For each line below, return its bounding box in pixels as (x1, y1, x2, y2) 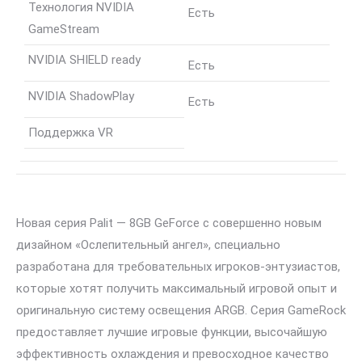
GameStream (28, 22, 99, 37)
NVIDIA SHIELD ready (28, 53, 141, 68)
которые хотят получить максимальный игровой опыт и (16, 281, 337, 297)
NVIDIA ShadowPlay (28, 89, 134, 104)
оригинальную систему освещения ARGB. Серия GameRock (16, 303, 346, 318)
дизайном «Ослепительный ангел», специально (16, 238, 280, 253)
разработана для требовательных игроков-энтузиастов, (16, 259, 340, 275)
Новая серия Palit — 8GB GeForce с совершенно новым (16, 216, 322, 231)
